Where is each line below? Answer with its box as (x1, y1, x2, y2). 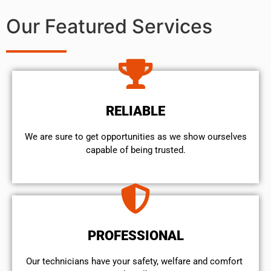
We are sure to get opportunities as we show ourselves (24, 131, 247, 142)
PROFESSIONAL (87, 228, 184, 244)
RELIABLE (106, 103, 165, 119)
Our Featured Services (6, 14, 212, 38)
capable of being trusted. (85, 144, 186, 155)
